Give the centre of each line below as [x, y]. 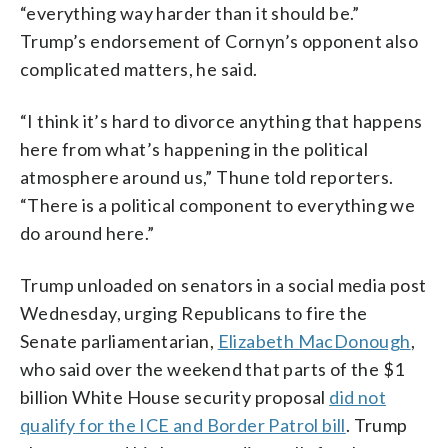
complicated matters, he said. [139, 68]
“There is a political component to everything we [218, 204]
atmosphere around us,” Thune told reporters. [207, 176]
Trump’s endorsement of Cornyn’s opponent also [219, 40]
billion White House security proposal [175, 396]
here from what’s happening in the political [194, 148]
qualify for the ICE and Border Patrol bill [183, 424]
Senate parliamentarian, [119, 340]
